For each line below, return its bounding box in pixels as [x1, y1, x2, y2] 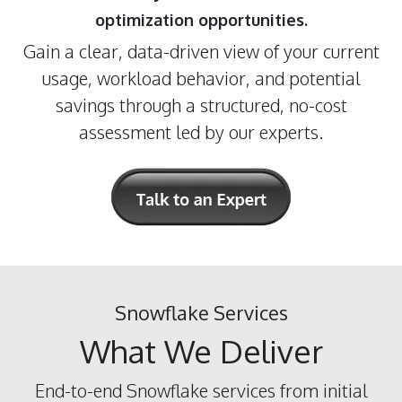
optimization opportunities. [94, 9, 308, 30]
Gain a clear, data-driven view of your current [22, 39, 380, 63]
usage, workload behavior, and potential [41, 66, 361, 90]
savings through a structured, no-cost [55, 92, 347, 117]
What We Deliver [79, 330, 323, 371]
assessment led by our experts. [79, 119, 323, 144]
